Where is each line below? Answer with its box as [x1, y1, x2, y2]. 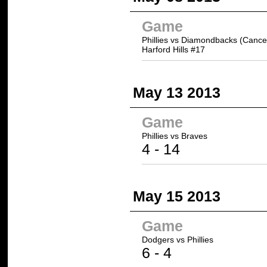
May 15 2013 [133, 187, 221, 204]
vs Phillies [174, 234, 213, 244]
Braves [181, 131, 207, 141]
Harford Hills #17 [142, 44, 205, 54]
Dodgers [142, 234, 174, 244]
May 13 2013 [133, 83, 221, 101]
